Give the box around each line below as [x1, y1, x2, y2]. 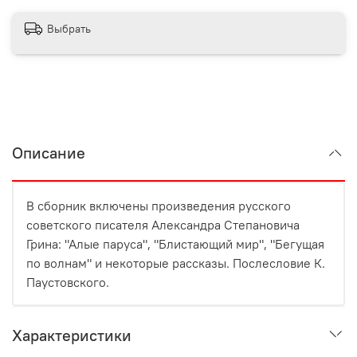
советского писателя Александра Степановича [26, 216, 300, 233]
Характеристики [12, 324, 131, 345]
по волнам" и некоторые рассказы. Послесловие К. [26, 254, 325, 271]
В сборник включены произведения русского [26, 197, 291, 214]
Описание [12, 142, 85, 163]
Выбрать [47, 22, 91, 37]
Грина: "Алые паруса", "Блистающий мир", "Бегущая [26, 235, 324, 252]
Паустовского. [26, 273, 109, 290]
